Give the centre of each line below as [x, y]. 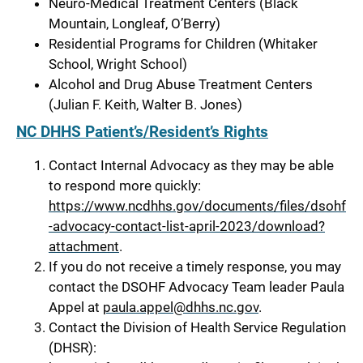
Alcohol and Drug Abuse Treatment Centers [181, 85]
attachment [84, 246]
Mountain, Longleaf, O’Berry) [135, 24]
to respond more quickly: [125, 185]
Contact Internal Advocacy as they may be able [191, 165]
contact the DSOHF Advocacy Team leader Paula [196, 286]
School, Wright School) [118, 64]
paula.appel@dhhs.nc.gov [181, 307]
